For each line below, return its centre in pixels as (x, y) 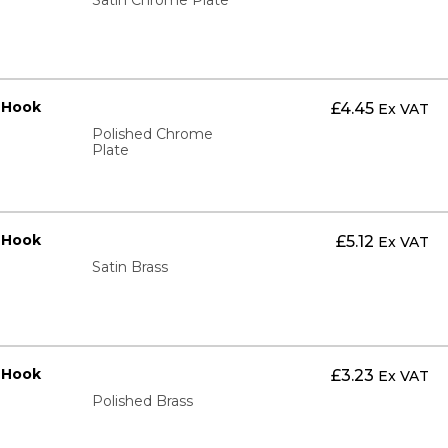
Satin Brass (129, 267)
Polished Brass (142, 401)
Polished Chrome (152, 133)
